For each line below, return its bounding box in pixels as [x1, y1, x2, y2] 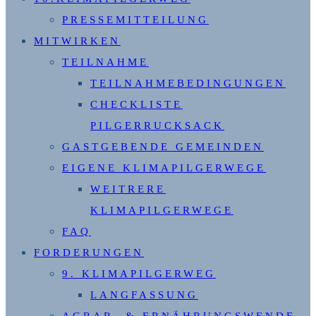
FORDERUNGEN [34, 246, 144, 258]
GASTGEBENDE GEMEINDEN [62, 140, 264, 152]
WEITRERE [90, 183, 166, 195]
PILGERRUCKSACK [90, 119, 224, 131]
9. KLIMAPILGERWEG [62, 267, 216, 279]
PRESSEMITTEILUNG [62, 13, 209, 25]
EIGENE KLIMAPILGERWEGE [62, 162, 266, 174]
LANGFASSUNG [90, 288, 198, 300]
